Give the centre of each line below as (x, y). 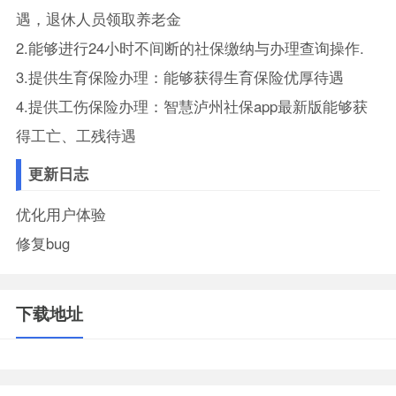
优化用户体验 (61, 214)
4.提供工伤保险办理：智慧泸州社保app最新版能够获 (191, 107)
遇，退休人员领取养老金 (98, 19)
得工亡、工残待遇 (76, 136)
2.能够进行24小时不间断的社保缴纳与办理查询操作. (190, 48)
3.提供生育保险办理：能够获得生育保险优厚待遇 (179, 77)
